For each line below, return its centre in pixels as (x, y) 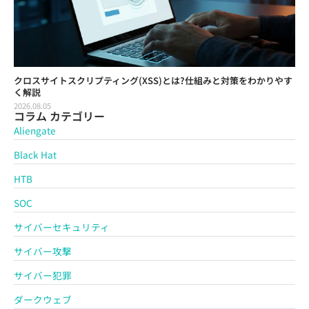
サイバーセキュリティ (62, 227)
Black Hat (35, 154)
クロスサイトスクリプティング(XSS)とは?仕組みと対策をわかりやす (153, 80)
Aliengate (35, 130)
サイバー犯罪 (43, 275)
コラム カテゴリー (59, 116)
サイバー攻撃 (43, 251)
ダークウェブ (43, 299)
